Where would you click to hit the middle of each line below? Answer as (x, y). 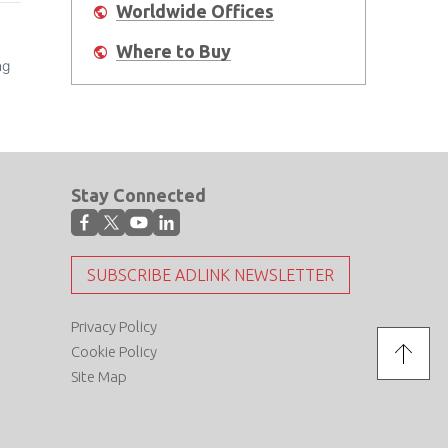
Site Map (99, 377)
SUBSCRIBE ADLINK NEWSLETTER (210, 275)
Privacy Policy (114, 327)
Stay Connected (138, 195)
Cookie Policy (114, 352)
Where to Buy (173, 51)
